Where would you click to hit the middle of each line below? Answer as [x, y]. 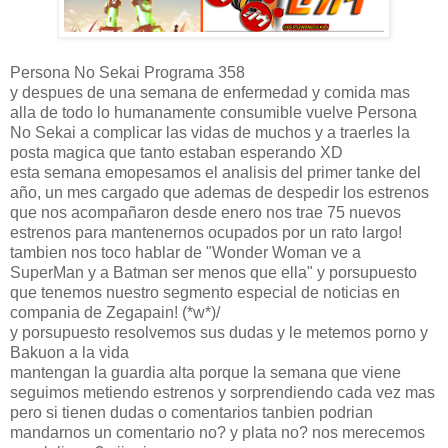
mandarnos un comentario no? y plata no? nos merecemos [217, 432]
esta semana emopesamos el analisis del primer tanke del [215, 172]
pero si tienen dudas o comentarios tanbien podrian [191, 412]
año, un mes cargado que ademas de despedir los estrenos [219, 192]
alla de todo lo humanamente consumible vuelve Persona [213, 112]
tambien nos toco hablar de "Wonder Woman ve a [185, 252]
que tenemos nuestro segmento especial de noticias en [205, 292]
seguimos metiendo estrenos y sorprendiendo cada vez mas [222, 392]
